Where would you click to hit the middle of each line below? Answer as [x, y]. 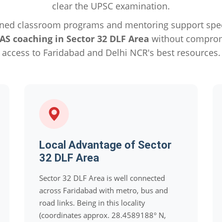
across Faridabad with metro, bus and [104, 190]
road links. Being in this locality [92, 203]
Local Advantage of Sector [105, 145]
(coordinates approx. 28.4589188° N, [103, 215]
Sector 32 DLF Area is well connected [102, 178]
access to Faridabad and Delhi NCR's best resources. [111, 53]
